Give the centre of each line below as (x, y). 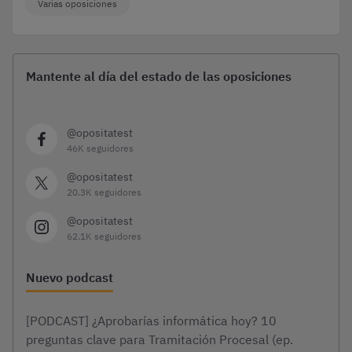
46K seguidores (100, 148)
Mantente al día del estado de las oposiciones (159, 76)
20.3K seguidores (104, 192)
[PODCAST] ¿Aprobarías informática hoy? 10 (151, 321)
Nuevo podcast (70, 277)
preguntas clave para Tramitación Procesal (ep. (159, 339)
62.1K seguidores (104, 236)
